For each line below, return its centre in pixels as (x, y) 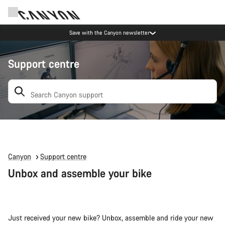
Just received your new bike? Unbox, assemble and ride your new (111, 218)
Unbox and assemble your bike (80, 173)
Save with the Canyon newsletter (109, 32)
